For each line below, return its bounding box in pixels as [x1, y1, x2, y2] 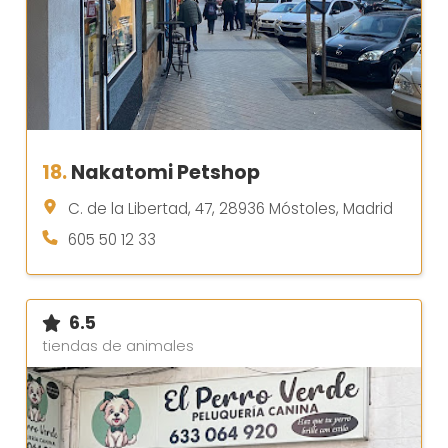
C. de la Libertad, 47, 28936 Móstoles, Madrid [68, 197, 393, 219]
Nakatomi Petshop [71, 158, 260, 186]
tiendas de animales [42, 335, 194, 356]
